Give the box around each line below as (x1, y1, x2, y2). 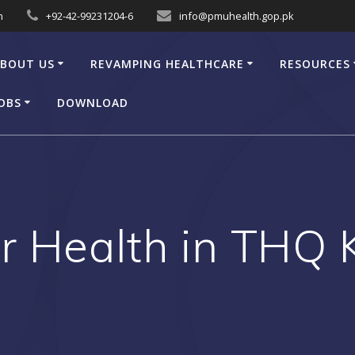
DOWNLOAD (56, 94, 128, 110)
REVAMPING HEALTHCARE (90, 55, 244, 71)
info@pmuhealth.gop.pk (179, 9, 295, 23)
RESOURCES (279, 55, 350, 71)
